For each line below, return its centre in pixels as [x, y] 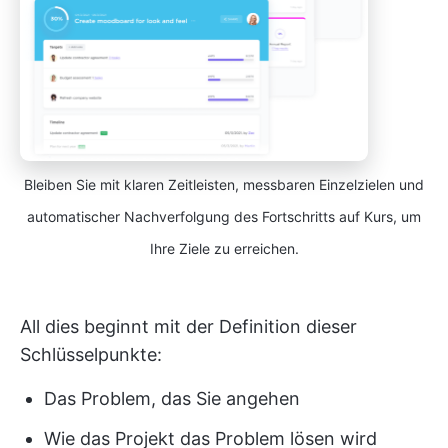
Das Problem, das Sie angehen [172, 398]
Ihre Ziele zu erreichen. [224, 248]
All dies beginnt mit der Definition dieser [188, 326]
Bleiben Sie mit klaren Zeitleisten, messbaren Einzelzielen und [224, 184]
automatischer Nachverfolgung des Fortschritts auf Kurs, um [224, 216]
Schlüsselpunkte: [91, 354]
